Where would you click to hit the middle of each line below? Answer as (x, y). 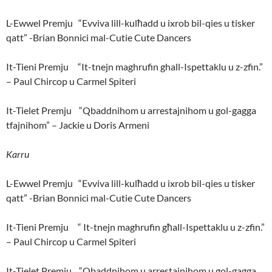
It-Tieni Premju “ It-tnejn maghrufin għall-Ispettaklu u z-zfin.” (135, 227)
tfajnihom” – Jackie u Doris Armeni (78, 125)
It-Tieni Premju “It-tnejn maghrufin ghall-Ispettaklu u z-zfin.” (134, 67)
